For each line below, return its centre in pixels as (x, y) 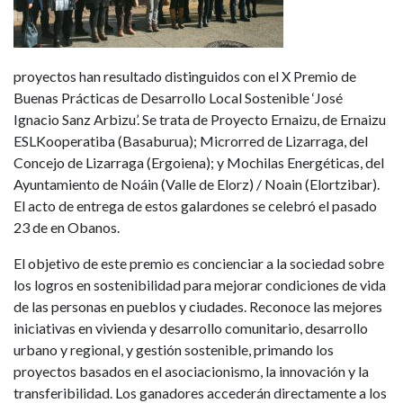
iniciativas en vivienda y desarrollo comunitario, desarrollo (191, 328)
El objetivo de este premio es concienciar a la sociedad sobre (199, 264)
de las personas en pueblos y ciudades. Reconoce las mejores (198, 307)
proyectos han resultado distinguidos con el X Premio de (185, 76)
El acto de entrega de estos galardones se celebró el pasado (195, 206)
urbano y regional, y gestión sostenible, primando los (174, 350)
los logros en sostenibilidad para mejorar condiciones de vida (200, 285)
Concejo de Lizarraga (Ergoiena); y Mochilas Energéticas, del (199, 163)
